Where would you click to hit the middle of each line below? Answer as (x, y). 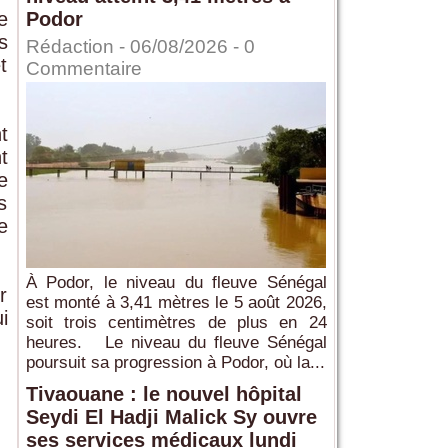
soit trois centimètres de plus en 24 (176, 323)
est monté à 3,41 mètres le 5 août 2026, (176, 303)
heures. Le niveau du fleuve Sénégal (176, 343)
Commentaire (83, 69)
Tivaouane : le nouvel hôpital (163, 394)
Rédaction (69, 47)
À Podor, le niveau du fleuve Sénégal (176, 283)
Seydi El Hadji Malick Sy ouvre (171, 417)
